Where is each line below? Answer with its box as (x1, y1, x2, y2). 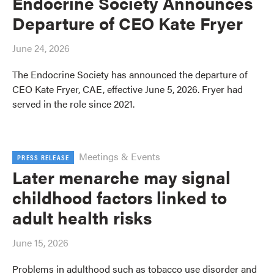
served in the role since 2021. (12, 97, 135, 111)
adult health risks (12, 205, 152, 229)
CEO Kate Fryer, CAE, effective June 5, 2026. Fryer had (12, 82, 243, 96)
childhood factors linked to (12, 185, 227, 209)
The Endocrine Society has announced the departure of (12, 67, 248, 81)
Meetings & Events (79, 149, 161, 163)
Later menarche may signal (12, 165, 231, 189)
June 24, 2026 (12, 41, 70, 55)
